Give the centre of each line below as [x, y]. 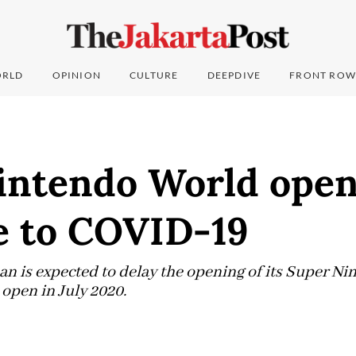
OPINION [77, 75]
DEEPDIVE [234, 75]
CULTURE [154, 75]
